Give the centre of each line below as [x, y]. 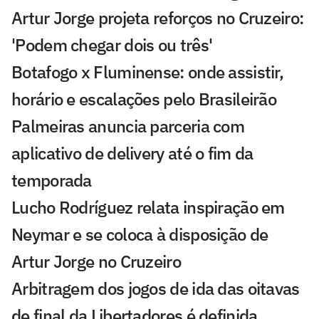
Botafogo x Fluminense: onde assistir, [148, 72]
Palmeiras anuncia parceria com [128, 126]
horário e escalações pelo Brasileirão [144, 99]
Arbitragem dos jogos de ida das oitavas [156, 288]
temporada [52, 180]
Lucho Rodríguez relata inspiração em [148, 207]
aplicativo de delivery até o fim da [132, 153]
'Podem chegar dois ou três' [112, 45]
